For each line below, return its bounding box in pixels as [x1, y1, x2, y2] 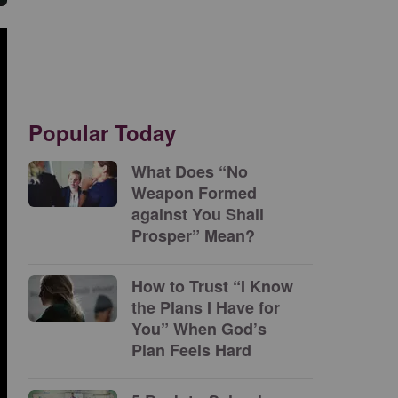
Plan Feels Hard [131, 338, 256, 362]
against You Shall [131, 203, 264, 226]
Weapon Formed [131, 181, 257, 204]
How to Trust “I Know [131, 275, 293, 298]
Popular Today [28, 117, 176, 147]
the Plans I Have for [131, 296, 280, 319]
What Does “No [131, 160, 248, 183]
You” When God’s [131, 317, 267, 340]
